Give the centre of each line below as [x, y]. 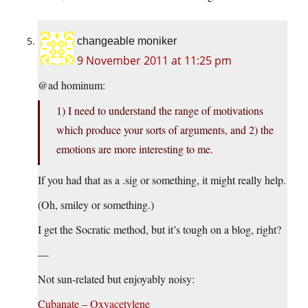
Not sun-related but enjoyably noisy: [116, 279]
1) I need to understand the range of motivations [160, 111]
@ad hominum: [71, 85]
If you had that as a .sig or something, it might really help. [162, 180]
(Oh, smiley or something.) [96, 205]
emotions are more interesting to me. [135, 149]
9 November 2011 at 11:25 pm [154, 61]
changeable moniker [127, 41]
